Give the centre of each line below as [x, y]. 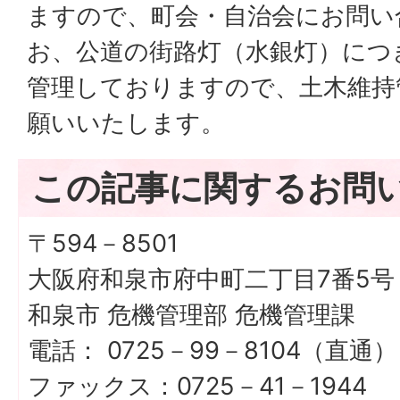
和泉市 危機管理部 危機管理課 [192, 315]
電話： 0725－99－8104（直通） [212, 350]
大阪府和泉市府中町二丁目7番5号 [211, 279]
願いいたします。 [126, 123]
